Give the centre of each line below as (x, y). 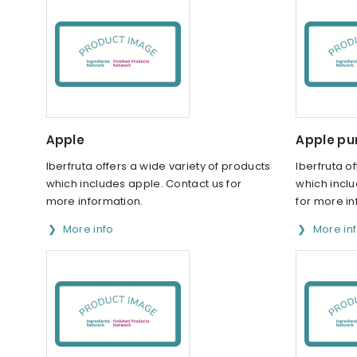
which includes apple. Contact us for (144, 184)
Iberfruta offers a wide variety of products (158, 167)
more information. (94, 202)
